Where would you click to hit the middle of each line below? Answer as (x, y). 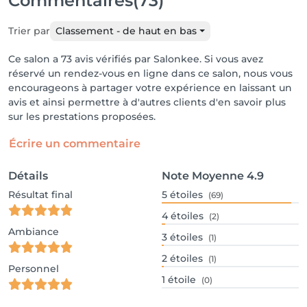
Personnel (34, 269)
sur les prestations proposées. (82, 116)
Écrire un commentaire (75, 144)
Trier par (29, 31)
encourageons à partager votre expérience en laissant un (150, 88)
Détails (28, 176)
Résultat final (40, 195)
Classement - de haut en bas (126, 31)
